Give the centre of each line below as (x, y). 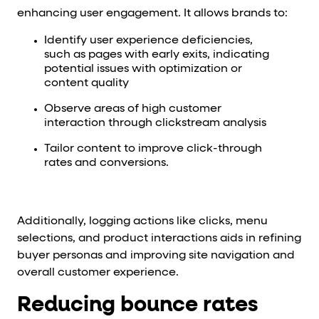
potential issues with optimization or (143, 69)
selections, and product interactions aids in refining (159, 238)
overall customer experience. (98, 272)
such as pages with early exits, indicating (156, 54)
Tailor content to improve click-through (153, 148)
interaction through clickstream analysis (155, 123)
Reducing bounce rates (137, 305)
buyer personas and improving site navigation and (156, 255)
